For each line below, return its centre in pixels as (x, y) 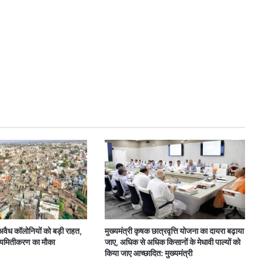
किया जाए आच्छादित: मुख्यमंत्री (148, 253)
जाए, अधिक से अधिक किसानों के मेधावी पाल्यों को (172, 242)
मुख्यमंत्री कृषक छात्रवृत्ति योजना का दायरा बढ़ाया (174, 230)
